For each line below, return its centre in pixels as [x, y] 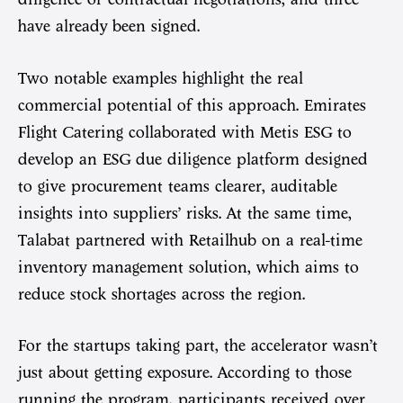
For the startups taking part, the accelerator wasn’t [198, 346]
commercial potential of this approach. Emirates [192, 105]
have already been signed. [109, 27]
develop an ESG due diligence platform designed [193, 159]
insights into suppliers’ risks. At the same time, [185, 213]
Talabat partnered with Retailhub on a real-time [190, 240]
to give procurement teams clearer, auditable [178, 186]
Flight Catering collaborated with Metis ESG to [185, 132]
